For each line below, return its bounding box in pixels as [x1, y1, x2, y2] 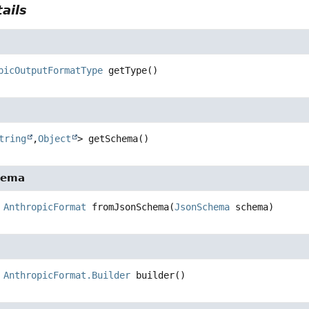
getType [108, 65, 148, 77]
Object [38, 133, 72, 145]
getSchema [88, 133, 139, 145]
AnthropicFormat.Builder [3, 270, 131, 281]
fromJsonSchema [92, 201, 170, 213]
